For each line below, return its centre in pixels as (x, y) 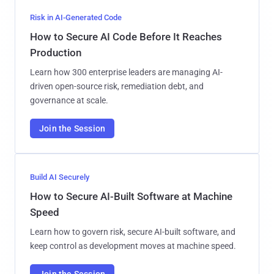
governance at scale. (69, 100)
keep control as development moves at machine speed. (133, 246)
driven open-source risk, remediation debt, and (117, 86)
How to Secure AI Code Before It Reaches (126, 36)
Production (56, 52)
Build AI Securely (60, 177)
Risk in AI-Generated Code (76, 17)
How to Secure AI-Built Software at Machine (131, 196)
